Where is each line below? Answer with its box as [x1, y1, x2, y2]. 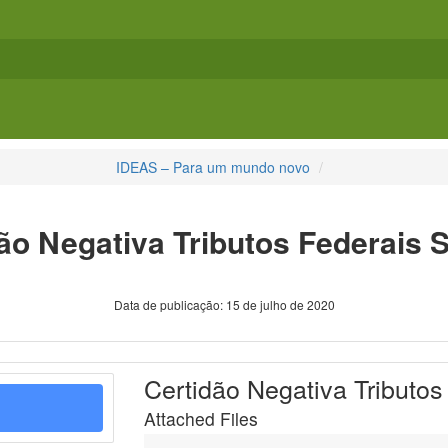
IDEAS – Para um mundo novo [116, 157, 310, 178]
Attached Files [144, 406, 258, 432]
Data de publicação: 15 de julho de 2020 [113, 296, 335, 314]
